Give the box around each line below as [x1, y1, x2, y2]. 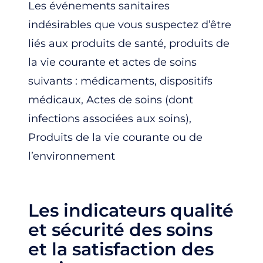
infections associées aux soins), [28, 112, 191, 125]
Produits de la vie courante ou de [28, 130, 203, 144]
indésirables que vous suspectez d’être [28, 18, 231, 31]
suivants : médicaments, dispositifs [28, 74, 213, 87]
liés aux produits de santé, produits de [28, 36, 230, 50]
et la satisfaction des [28, 238, 214, 260]
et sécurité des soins [28, 218, 213, 241]
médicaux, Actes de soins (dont [28, 93, 193, 106]
